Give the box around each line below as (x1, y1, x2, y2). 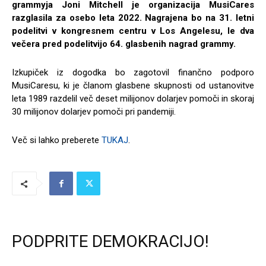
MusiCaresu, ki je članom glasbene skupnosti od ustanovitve (12, 80, 254, 91)
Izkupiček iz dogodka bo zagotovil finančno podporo (12, 67, 254, 78)
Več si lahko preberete (12, 135, 102, 146)
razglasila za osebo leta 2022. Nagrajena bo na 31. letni (12, 12, 254, 24)
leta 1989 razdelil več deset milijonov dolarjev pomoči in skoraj (12, 93, 254, 104)
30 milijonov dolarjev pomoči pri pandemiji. (12, 106, 176, 118)
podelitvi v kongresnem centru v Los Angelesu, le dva (12, 26, 254, 37)
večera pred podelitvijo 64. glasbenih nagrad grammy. (12, 39, 236, 50)
